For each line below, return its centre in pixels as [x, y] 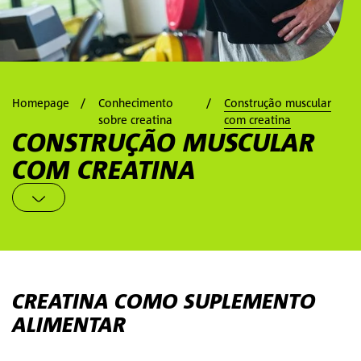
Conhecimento [136, 103]
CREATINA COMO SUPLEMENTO [164, 301]
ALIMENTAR [69, 324]
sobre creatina [135, 120]
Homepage [41, 103]
